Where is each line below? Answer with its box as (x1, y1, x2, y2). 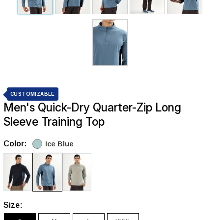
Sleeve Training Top (3, 114, 105, 129)
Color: (3, 139, 27, 148)
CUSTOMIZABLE (10, 91, 55, 97)
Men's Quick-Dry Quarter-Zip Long (3, 100, 181, 114)
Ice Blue (45, 139, 74, 148)
